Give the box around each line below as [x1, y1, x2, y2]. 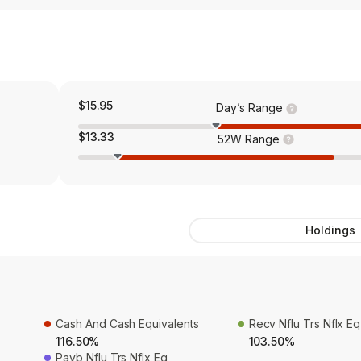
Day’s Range [216, 101, 283, 114]
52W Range [218, 131, 280, 146]
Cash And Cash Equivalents [56, 317, 199, 331]
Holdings [305, 223, 355, 238]
